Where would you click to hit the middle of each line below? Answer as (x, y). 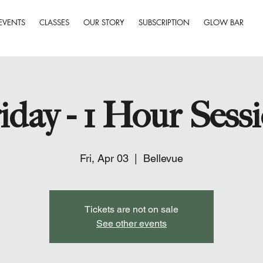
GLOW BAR (224, 23)
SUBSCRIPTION (164, 23)
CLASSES (55, 23)
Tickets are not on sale (131, 209)
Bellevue (163, 158)
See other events (131, 223)
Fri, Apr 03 (104, 158)
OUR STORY (104, 23)
